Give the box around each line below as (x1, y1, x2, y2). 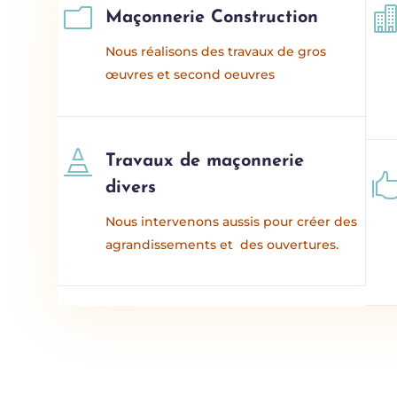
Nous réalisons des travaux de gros (105, 43, 326, 59)
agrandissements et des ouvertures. (105, 236, 339, 253)
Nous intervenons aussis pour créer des (105, 213, 357, 230)
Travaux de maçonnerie (105, 152, 304, 170)
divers (105, 178, 156, 197)
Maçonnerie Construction (105, 8, 318, 27)
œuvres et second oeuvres (105, 66, 275, 82)
